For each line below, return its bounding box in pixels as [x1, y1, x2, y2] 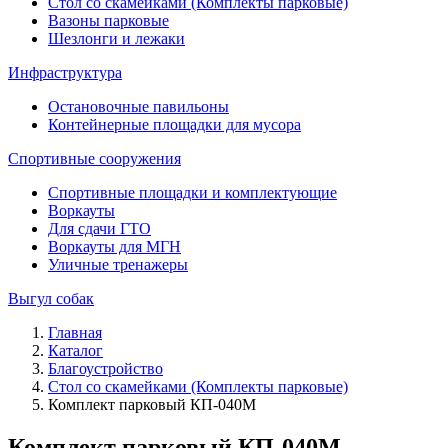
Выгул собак [8, 290, 94, 307]
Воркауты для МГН [48, 238, 181, 255]
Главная [48, 324, 102, 341]
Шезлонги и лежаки [48, 30, 185, 47]
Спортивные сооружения [8, 150, 181, 167]
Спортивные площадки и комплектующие [48, 184, 337, 201]
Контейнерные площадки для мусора [48, 116, 301, 133]
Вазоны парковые [48, 12, 169, 29]
